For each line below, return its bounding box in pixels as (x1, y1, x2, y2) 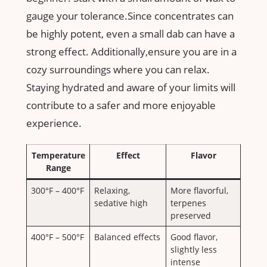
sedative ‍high (94, 197, 148, 209)
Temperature (31, 150, 85, 162)
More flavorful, (170, 185, 229, 197)
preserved (170, 210, 212, 222)
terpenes (170, 197, 207, 209)
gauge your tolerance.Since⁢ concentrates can (26, 9, 234, 23)
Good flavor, (170, 231, 218, 243)
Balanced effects (94, 231, 161, 243)
